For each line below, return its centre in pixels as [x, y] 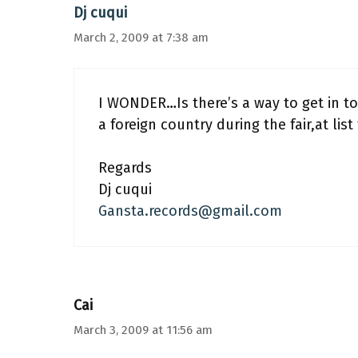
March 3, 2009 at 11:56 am [143, 330]
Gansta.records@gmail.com [190, 211]
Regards [125, 168]
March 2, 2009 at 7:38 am [141, 38]
